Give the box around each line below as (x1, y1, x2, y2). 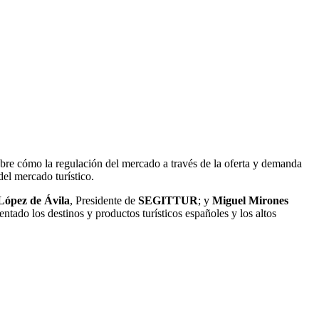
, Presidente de (70, 194, 138, 207)
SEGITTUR (138, 194, 198, 207)
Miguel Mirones (212, 194, 288, 207)
